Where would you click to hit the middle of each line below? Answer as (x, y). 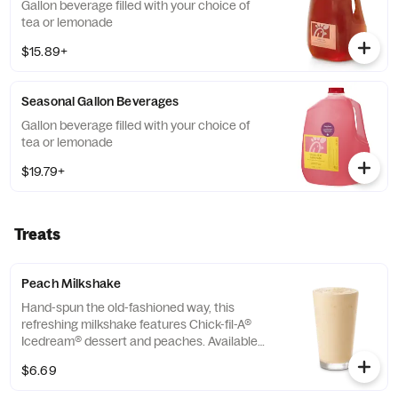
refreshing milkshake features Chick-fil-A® (137, 324)
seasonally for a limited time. (100, 358)
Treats (37, 234)
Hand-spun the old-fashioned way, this (128, 307)
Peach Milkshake (72, 283)
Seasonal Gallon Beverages (100, 101)
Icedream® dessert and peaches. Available (139, 341)
